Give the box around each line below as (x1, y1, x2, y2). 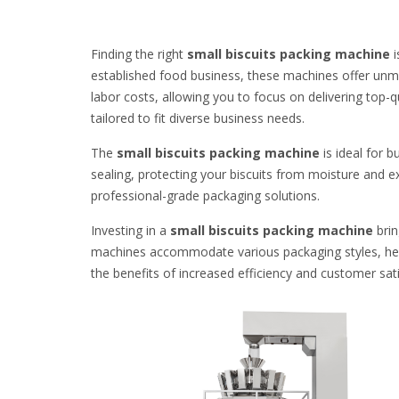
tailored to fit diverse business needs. (91, 110, 305, 126)
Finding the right (91, 45, 187, 62)
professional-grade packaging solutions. (91, 187, 320, 204)
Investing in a (91, 222, 170, 239)
